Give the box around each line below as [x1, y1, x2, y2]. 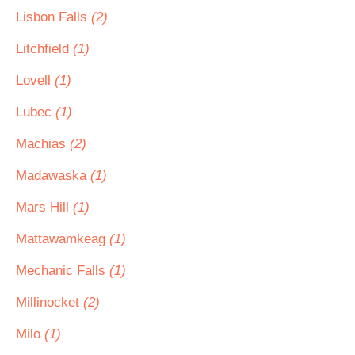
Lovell [16, 73, 55, 88]
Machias [16, 136, 70, 151]
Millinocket [16, 295, 83, 310]
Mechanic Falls [16, 263, 109, 278]
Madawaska [16, 168, 90, 183]
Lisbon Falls [16, 10, 91, 25]
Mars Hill [16, 200, 73, 215]
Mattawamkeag [16, 231, 109, 246]
